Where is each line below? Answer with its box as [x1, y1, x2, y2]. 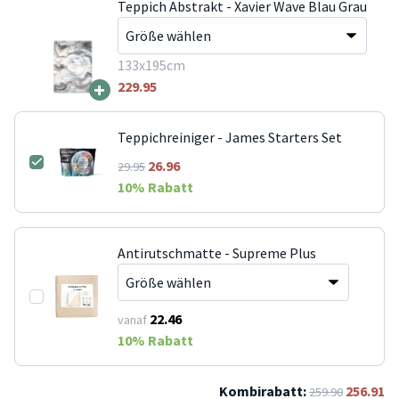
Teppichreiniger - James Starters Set [118, 127, 343, 146]
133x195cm [117, 55, 185, 74]
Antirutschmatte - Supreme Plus [118, 243, 317, 262]
